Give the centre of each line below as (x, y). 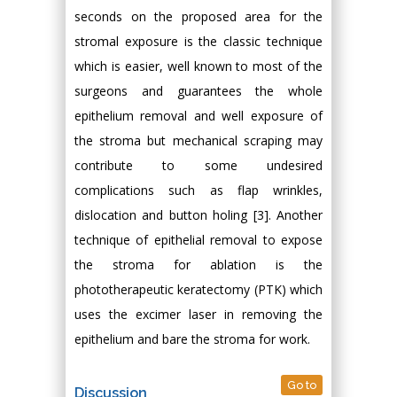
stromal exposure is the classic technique (198, 41)
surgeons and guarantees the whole (198, 91)
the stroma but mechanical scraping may (198, 140)
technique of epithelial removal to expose (198, 240)
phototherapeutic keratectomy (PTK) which (198, 289)
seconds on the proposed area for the (198, 16)
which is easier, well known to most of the (198, 66)
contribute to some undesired (198, 165)
